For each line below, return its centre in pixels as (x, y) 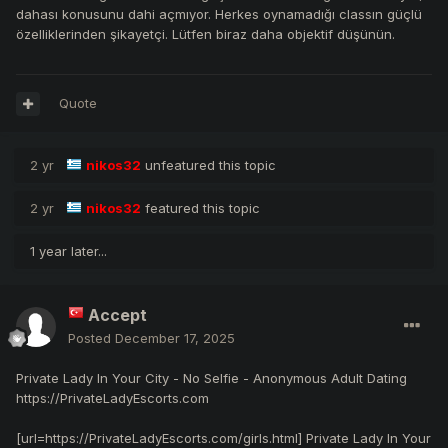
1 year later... (68, 251)
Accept (117, 315)
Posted (91, 338)
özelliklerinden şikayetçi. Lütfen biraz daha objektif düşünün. (205, 34)
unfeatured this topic (208, 165)
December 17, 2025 (175, 338)
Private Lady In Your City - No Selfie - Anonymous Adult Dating (211, 378)
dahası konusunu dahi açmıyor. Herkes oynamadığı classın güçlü (219, 14)
